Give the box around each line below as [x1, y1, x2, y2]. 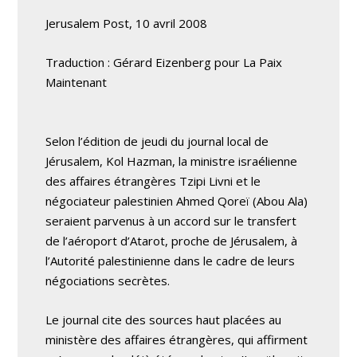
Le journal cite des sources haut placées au [45, 312, 282, 328]
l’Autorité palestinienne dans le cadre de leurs [45, 253, 296, 269]
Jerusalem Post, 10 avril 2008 [45, 15, 208, 31]
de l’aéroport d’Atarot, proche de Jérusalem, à [45, 233, 298, 249]
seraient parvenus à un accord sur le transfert [45, 213, 297, 229]
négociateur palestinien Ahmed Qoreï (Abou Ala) [45, 193, 308, 209]
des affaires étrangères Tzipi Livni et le [45, 173, 261, 189]
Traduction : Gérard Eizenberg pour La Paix [45, 54, 283, 70]
